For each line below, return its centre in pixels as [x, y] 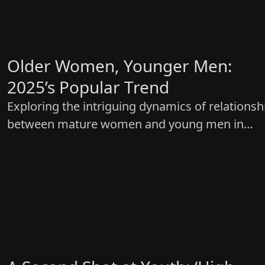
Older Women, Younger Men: [120, 66]
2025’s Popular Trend [88, 87]
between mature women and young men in [125, 124]
